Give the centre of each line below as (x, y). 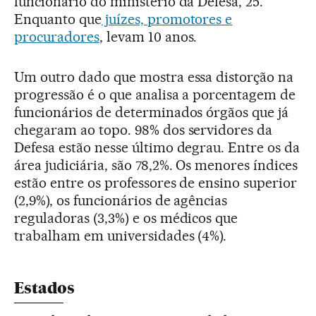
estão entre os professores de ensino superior (156, 182)
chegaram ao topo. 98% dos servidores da (144, 129)
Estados (44, 288)
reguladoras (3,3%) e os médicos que (126, 218)
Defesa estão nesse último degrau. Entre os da (157, 147)
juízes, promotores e (167, 19)
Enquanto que (58, 19)
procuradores (57, 36)
